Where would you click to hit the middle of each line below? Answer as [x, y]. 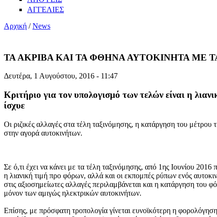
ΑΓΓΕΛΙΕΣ [46, 9]
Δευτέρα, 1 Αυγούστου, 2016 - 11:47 [61, 76]
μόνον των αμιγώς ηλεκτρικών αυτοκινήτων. [73, 193]
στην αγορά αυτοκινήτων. [43, 133]
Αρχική [15, 26]
